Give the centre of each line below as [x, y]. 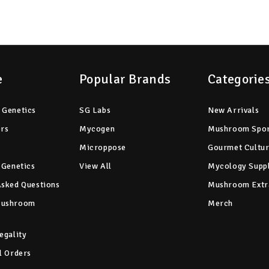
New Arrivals [234, 110]
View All [95, 166]
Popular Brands [125, 79]
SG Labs [95, 110]
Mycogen [97, 128]
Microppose [103, 147]
